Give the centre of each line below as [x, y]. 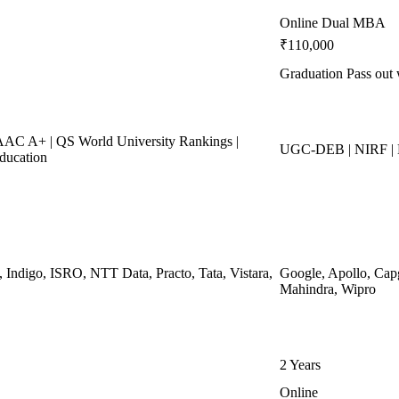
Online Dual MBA [333, 23]
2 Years [300, 365]
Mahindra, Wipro [328, 289]
